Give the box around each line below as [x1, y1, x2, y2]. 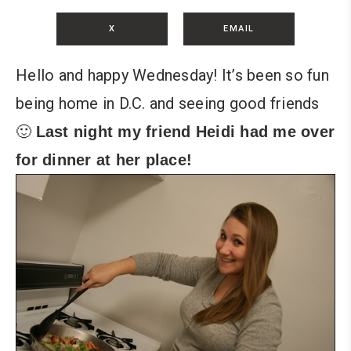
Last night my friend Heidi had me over [35, 123, 335, 141]
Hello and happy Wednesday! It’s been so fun [16, 66, 329, 85]
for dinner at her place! [16, 151, 192, 169]
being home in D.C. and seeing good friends [16, 94, 320, 114]
